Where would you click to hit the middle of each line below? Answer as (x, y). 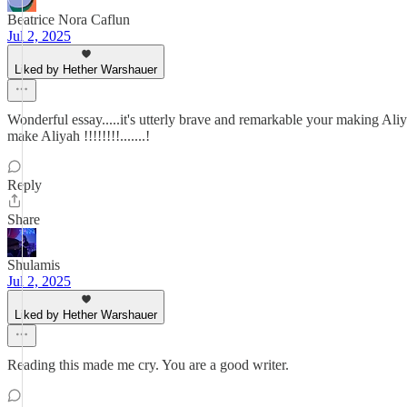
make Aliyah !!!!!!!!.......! (79, 136)
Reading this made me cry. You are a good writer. (148, 365)
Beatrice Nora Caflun (69, 20)
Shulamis (34, 265)
